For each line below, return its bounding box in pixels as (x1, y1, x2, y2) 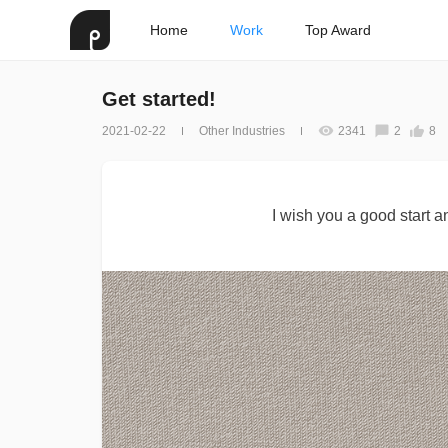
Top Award (305, 22, 371, 38)
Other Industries (199, 124, 285, 138)
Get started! (102, 88, 216, 110)
